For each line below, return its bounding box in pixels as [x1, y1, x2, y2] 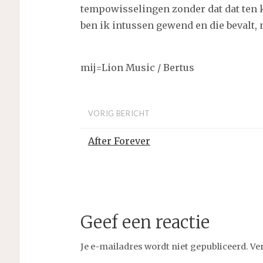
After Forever [87, 134, 150, 147]
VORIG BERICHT [87, 108, 151, 118]
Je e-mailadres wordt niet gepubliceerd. [80, 241, 248, 252]
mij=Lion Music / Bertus [80, 62, 194, 74]
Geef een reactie [80, 211, 210, 233]
